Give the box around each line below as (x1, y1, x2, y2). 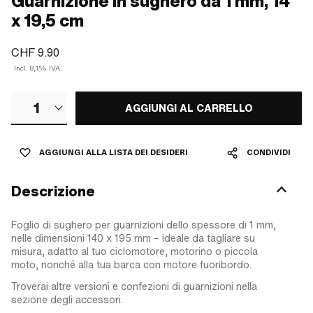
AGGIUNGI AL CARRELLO (124, 101, 253, 115)
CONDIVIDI (247, 147, 291, 157)
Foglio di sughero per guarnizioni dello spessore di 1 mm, (11, 217, 276, 232)
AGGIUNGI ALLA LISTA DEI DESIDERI (39, 147, 188, 157)
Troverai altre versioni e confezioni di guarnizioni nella (11, 279, 257, 293)
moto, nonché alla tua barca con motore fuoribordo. (11, 257, 252, 272)
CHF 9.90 (11, 45, 59, 60)
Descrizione (11, 181, 95, 201)
